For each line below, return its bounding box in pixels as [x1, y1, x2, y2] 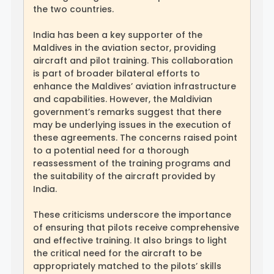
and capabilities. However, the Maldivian [33, 93, 212, 106]
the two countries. [33, 3, 114, 16]
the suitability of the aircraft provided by [33, 170, 215, 183]
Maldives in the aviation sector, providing [33, 42, 216, 54]
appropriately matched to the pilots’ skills [33, 260, 221, 273]
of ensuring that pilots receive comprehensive [33, 221, 239, 234]
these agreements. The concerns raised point [33, 131, 237, 144]
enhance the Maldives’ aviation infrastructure [33, 80, 236, 93]
